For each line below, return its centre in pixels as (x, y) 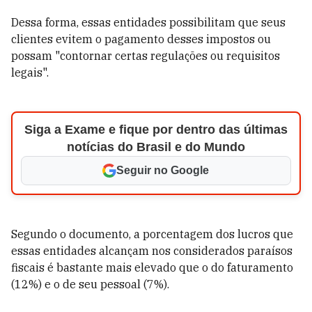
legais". (30, 72)
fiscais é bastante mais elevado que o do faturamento (152, 267)
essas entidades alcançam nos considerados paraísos (152, 251)
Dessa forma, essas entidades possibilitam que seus (148, 22)
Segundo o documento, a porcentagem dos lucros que (152, 234)
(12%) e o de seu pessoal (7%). (90, 284)
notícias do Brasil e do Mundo (156, 147)
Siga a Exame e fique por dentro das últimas (156, 130)
